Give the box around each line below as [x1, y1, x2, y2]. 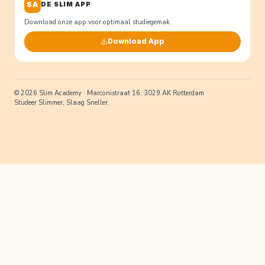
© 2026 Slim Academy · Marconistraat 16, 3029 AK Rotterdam [14, 88, 204, 98]
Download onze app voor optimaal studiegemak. [24, 17, 172, 27]
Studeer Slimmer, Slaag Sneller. [14, 98, 109, 107]
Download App [108, 37, 164, 46]
